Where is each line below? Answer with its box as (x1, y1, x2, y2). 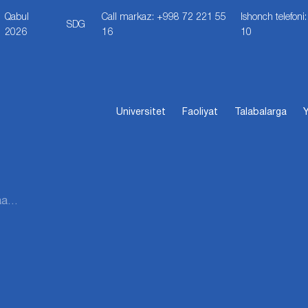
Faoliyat (182, 107, 218, 117)
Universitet (116, 107, 166, 117)
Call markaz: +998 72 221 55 (102, 13, 227, 22)
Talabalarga (234, 107, 287, 117)
